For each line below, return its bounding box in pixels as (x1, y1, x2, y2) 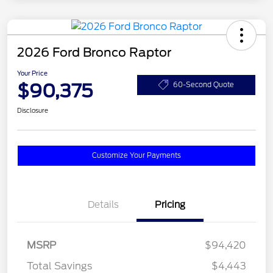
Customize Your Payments (92, 151, 181, 160)
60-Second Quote (173, 80, 234, 89)
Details (87, 199, 119, 211)
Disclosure (17, 107, 48, 115)
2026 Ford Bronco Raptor (17, 45, 171, 60)
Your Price (17, 69, 48, 77)
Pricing (155, 199, 185, 211)
